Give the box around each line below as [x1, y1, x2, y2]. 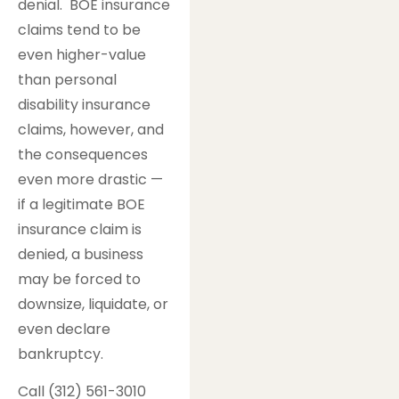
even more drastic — [18, 168, 163, 190]
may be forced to [18, 268, 141, 289]
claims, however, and [18, 118, 164, 140]
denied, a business [18, 243, 143, 265]
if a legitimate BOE [18, 193, 145, 215]
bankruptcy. [18, 343, 103, 364]
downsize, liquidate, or [18, 293, 168, 314]
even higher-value [18, 44, 146, 65]
